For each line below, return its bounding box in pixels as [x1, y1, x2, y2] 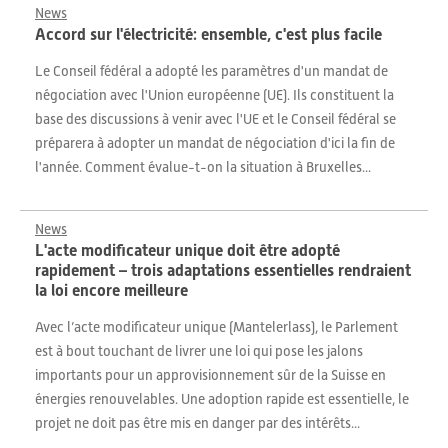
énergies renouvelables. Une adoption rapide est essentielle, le [35, 391, 409, 407]
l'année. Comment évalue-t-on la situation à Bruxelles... [35, 159, 371, 175]
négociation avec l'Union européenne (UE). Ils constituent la [35, 87, 394, 103]
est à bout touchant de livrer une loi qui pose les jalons [35, 343, 363, 359]
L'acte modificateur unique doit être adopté [35, 241, 340, 260]
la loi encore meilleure [35, 281, 188, 300]
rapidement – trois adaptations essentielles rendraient [35, 261, 411, 280]
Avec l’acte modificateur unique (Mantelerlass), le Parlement [35, 319, 398, 335]
